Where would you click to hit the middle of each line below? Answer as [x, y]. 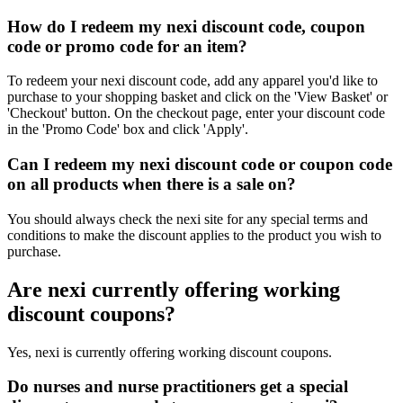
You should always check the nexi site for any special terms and [188, 219]
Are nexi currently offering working [174, 289]
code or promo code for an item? [127, 46]
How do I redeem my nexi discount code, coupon [186, 26]
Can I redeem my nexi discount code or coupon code [200, 165]
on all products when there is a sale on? [152, 184]
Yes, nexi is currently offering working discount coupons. [170, 352]
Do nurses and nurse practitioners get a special [178, 387]
